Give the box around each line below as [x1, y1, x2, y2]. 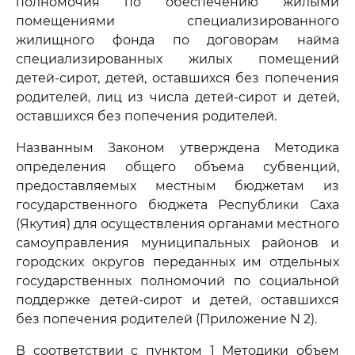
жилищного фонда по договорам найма [16, 32, 339, 48]
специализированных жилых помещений [16, 52, 339, 67]
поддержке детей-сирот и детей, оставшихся [16, 292, 339, 307]
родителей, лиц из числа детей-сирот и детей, [16, 90, 339, 105]
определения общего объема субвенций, [16, 159, 339, 174]
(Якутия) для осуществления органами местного [16, 216, 339, 231]
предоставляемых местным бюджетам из [16, 178, 339, 193]
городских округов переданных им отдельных [16, 254, 339, 269]
